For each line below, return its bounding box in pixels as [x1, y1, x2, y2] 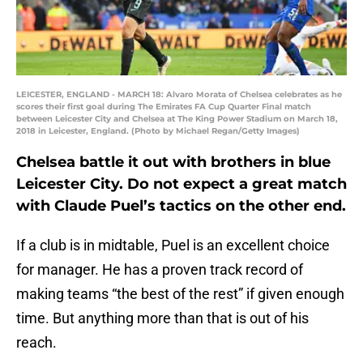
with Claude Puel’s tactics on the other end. [16, 197, 346, 216]
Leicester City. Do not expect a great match [16, 175, 347, 194]
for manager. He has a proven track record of [16, 261, 303, 279]
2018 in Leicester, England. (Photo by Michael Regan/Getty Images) [16, 126, 300, 137]
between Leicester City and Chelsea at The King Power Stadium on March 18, [16, 113, 338, 125]
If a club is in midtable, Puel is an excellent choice [16, 237, 330, 254]
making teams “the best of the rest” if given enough [16, 285, 344, 303]
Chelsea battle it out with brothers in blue [16, 153, 331, 172]
